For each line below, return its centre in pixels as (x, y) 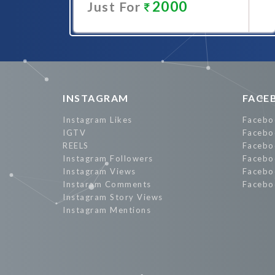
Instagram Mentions (107, 210)
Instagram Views (99, 171)
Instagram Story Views (113, 197)
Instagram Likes (98, 120)
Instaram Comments (107, 184)
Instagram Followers (108, 158)
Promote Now (164, 41)
